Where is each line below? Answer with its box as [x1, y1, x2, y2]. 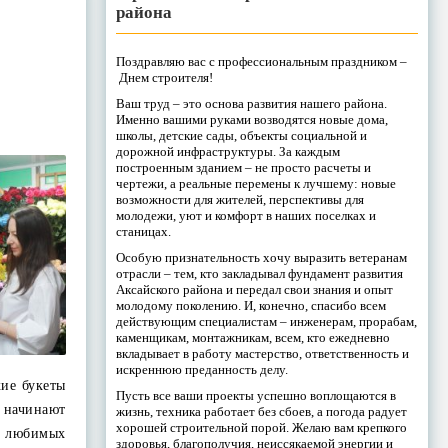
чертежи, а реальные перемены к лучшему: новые [115, 175, 396, 191]
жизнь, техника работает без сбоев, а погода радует [115, 403, 407, 419]
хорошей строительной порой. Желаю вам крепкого [115, 419, 407, 435]
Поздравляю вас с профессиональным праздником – [115, 53, 407, 69]
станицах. [115, 223, 171, 239]
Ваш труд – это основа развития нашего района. [115, 95, 387, 111]
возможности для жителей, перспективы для [115, 191, 364, 207]
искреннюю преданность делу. [115, 361, 288, 377]
